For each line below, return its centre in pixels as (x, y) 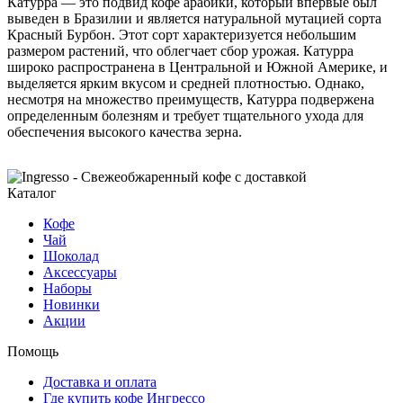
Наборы (67, 288)
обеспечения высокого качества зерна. (125, 131)
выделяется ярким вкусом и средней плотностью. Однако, (186, 83)
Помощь (33, 351)
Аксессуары (80, 272)
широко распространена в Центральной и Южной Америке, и (197, 67)
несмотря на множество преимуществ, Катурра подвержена (191, 99)
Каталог (32, 193)
